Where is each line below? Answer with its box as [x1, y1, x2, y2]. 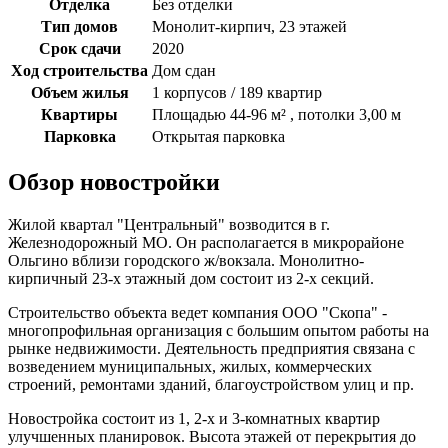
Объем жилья [30, 84, 129, 102]
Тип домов [41, 18, 118, 36]
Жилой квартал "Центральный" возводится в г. [8, 215, 330, 233]
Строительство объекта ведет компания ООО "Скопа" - [8, 303, 387, 321]
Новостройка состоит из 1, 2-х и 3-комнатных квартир [8, 409, 380, 427]
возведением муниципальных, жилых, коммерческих [8, 357, 372, 375]
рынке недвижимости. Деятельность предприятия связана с [8, 339, 415, 357]
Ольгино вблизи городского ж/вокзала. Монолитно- [8, 251, 364, 269]
